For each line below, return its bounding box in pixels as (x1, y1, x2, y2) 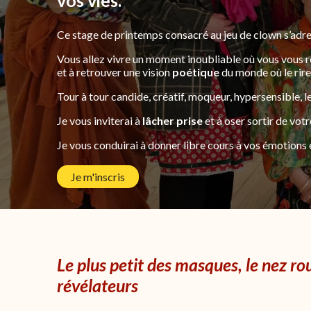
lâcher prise (142, 114, 203, 127)
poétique (172, 65, 219, 78)
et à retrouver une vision (57, 65, 172, 78)
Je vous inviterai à (57, 114, 142, 127)
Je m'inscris (71, 170, 125, 183)
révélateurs (57, 275, 138, 296)
